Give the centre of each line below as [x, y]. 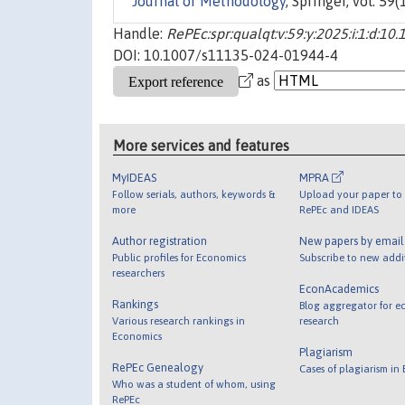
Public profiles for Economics [179, 257]
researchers [139, 272]
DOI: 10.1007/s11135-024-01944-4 [226, 56]
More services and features [202, 145]
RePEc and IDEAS [339, 209]
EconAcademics [339, 288]
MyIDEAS [135, 177]
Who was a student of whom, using [194, 383]
